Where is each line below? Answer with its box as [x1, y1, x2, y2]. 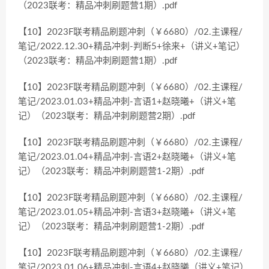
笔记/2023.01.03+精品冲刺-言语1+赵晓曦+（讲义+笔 [18, 97, 236, 106]
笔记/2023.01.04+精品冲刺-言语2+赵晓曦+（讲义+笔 [18, 153, 236, 162]
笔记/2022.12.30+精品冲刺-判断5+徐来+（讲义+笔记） [18, 42, 245, 51]
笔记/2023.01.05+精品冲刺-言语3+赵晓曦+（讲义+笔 [18, 208, 236, 217]
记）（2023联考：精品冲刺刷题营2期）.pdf [18, 112, 195, 121]
